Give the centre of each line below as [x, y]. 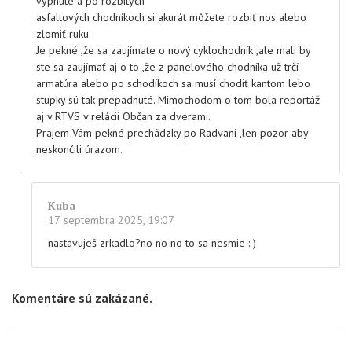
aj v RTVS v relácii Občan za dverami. [123, 117]
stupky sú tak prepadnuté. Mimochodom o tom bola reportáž [178, 100]
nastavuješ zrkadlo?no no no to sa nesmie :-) [152, 243]
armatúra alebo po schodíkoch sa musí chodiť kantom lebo [173, 84]
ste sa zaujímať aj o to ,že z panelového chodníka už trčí [167, 67]
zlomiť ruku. [64, 34]
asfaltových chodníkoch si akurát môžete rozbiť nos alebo [171, 18]
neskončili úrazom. [79, 150]
